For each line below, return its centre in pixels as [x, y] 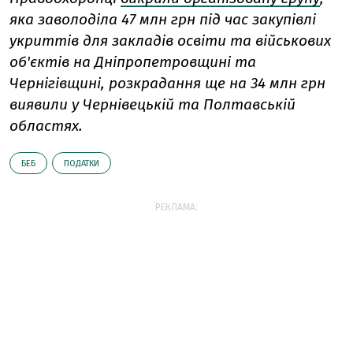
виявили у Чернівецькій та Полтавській [152, 105]
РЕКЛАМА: [176, 208]
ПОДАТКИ [82, 164]
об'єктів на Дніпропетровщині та [133, 62]
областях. [46, 126]
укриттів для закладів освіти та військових [170, 41]
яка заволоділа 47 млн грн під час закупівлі [163, 20]
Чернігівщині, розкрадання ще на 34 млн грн [167, 84]
